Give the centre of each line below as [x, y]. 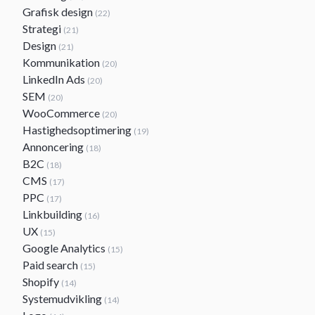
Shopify [42, 282]
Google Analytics [65, 248]
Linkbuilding [53, 214]
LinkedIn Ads [55, 79]
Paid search [51, 265]
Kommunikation [62, 62]
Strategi [43, 28]
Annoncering [54, 147]
